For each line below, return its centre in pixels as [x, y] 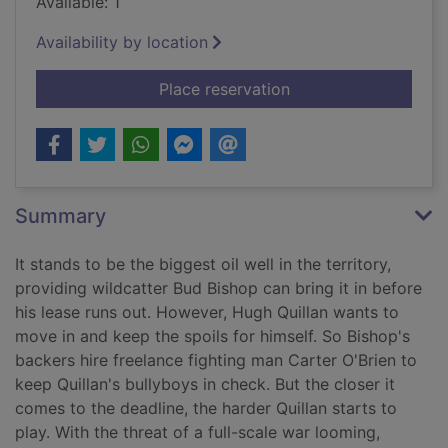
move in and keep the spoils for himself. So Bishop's [212, 336]
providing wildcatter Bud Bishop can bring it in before [218, 288]
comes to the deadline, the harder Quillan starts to [206, 408]
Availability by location [122, 42]
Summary [60, 216]
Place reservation [224, 89]
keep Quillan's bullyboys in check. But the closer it [205, 384]
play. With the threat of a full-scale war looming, [197, 432]
